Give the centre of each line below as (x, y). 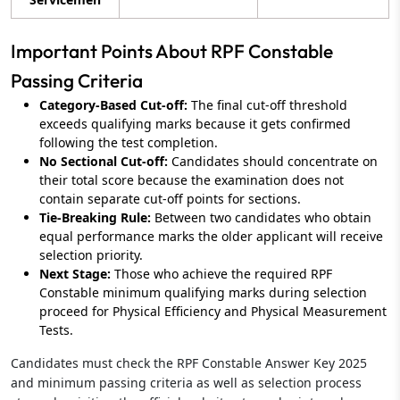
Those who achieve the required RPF (223, 273)
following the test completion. (129, 142)
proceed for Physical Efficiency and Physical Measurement (213, 311)
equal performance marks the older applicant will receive (211, 236)
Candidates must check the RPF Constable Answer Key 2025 (189, 362)
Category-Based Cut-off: (115, 104)
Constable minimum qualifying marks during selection (203, 292)
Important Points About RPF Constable (172, 50)
